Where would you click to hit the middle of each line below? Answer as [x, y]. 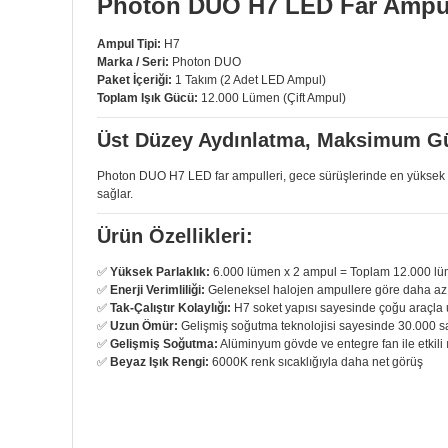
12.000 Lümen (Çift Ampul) [272, 98]
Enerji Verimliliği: [157, 290]
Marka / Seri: [133, 62]
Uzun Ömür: [144, 326]
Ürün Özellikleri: [175, 236]
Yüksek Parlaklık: [160, 272]
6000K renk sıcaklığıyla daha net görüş [316, 362]
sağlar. [115, 194]
